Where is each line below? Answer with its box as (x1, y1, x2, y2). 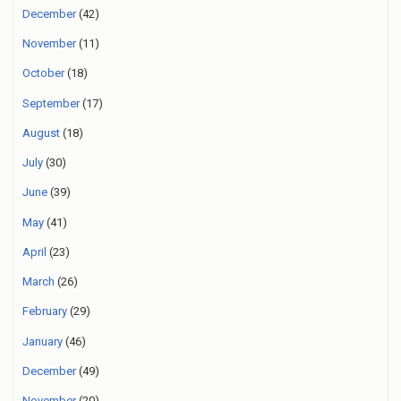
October (22, 66, 64, 81)
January (22, 334, 63, 348)
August (22, 125, 60, 140)
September (22, 96, 80, 110)
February (22, 304, 67, 319)
